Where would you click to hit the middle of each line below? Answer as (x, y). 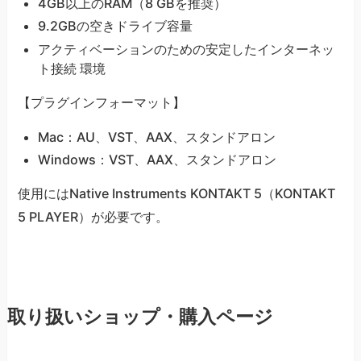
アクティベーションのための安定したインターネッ (186, 49)
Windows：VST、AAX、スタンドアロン (157, 159)
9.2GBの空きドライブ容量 (115, 26)
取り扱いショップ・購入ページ (140, 317)
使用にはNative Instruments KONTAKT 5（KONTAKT (177, 193)
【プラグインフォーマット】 (102, 102)
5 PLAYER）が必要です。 (93, 216)
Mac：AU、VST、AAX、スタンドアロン (156, 137)
